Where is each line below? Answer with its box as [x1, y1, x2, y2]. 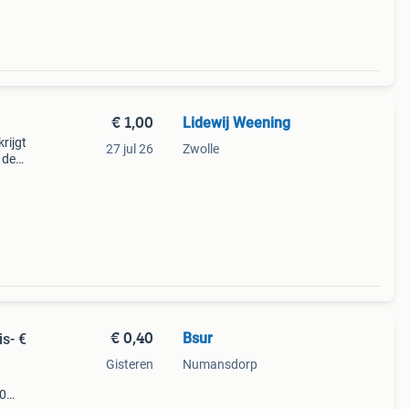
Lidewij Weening [182, 114, 290, 131]
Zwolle [182, 142, 219, 156]
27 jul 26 [105, 142, 153, 156]
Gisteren [105, 357, 153, 372]
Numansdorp [182, 357, 257, 372]
